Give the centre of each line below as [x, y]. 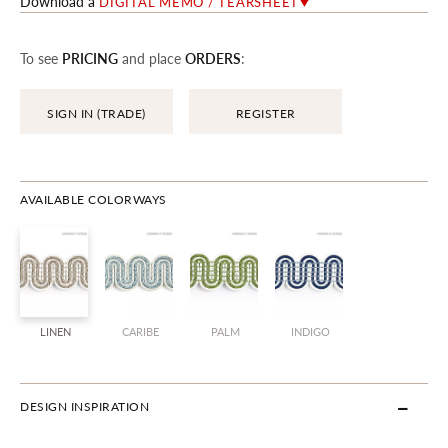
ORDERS [213, 58]
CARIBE [140, 331]
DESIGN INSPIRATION [84, 406]
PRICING [90, 58]
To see [41, 58]
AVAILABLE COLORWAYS [93, 199]
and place [151, 58]
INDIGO [310, 331]
